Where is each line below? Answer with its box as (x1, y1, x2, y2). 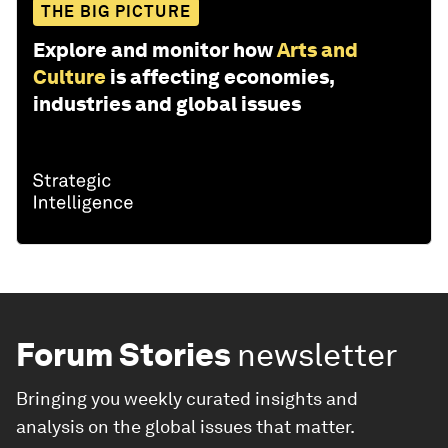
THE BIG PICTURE (41, 2, 191, 22)
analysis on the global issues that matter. (16, 416, 355, 438)
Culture (33, 65, 106, 90)
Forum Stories (16, 335, 231, 375)
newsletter (237, 335, 398, 375)
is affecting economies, (110, 65, 334, 90)
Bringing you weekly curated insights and (16, 388, 358, 410)
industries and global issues (33, 92, 301, 117)
